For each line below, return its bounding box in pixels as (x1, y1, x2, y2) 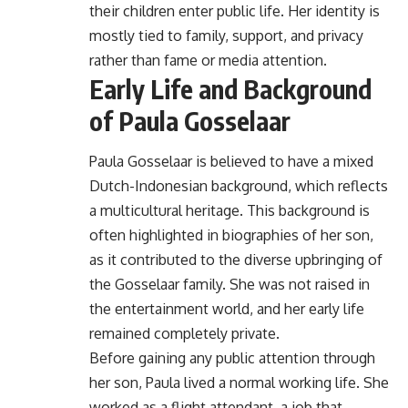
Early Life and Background (89, 72, 372, 105)
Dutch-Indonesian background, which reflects (89, 176, 388, 195)
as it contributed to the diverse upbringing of (89, 250, 382, 269)
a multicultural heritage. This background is (89, 200, 370, 219)
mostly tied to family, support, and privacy (89, 25, 363, 45)
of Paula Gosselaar (89, 104, 291, 137)
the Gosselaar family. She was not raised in (89, 274, 370, 293)
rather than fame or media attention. (89, 50, 327, 69)
